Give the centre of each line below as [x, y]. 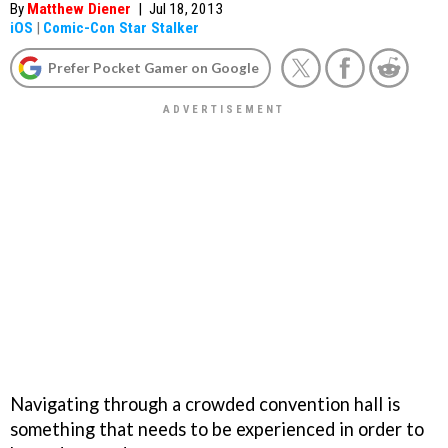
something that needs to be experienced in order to [217, 428]
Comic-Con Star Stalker [121, 28]
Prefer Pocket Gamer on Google [153, 67]
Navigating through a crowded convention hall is [205, 403]
